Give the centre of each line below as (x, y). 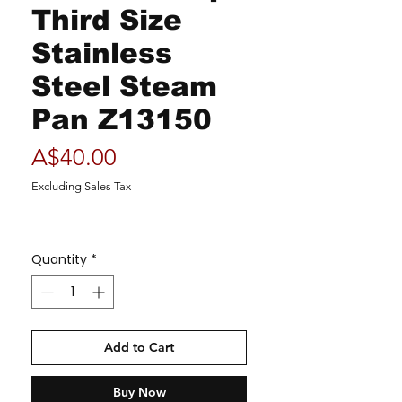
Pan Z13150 (122, 120)
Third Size (107, 20)
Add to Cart (139, 347)
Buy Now (139, 392)
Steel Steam (124, 87)
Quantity (59, 259)
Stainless (102, 53)
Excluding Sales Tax (81, 186)
